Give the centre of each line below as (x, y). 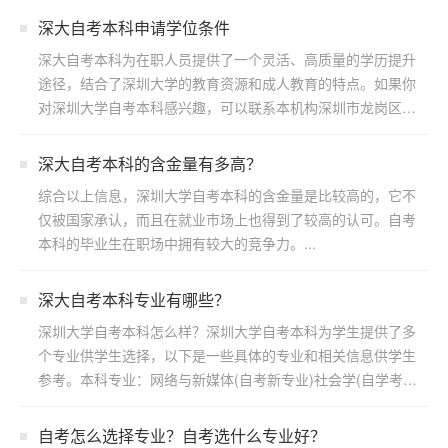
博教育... (65, 131)
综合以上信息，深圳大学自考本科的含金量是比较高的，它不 (227, 195)
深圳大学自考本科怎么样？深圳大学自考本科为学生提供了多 (227, 331)
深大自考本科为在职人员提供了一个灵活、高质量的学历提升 (227, 59)
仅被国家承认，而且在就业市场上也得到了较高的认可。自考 (227, 219)
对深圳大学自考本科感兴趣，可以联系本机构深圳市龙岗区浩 (227, 107)
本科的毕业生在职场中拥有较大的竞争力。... (177, 243)
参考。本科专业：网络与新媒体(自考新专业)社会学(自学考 (220, 379)
